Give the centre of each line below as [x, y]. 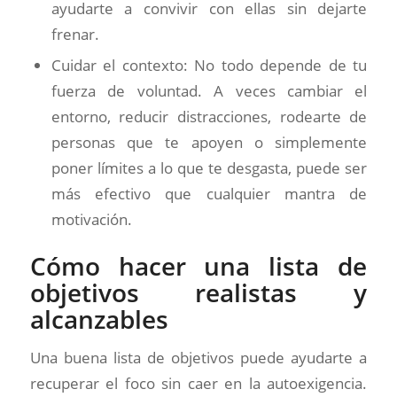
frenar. [75, 34]
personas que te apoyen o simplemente [209, 142]
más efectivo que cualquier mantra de [209, 193]
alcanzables [99, 319]
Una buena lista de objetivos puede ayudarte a [198, 358]
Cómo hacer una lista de [198, 265]
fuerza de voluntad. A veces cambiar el [209, 90]
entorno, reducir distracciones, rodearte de [209, 116]
